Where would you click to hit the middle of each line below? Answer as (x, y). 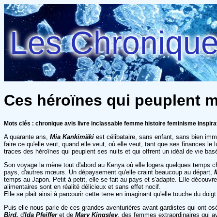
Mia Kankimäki (72, 137)
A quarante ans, (27, 137)
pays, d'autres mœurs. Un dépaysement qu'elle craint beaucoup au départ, (109, 172)
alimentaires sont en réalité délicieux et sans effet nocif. (82, 186)
